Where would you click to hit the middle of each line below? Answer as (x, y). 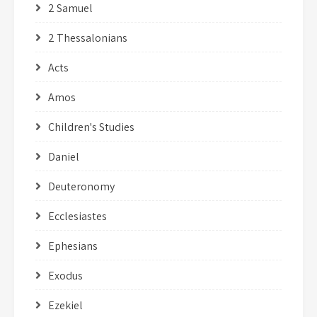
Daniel (64, 156)
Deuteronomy (81, 186)
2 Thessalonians (88, 38)
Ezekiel (65, 305)
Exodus (65, 275)
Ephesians (73, 246)
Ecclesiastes (77, 216)
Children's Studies (91, 127)
